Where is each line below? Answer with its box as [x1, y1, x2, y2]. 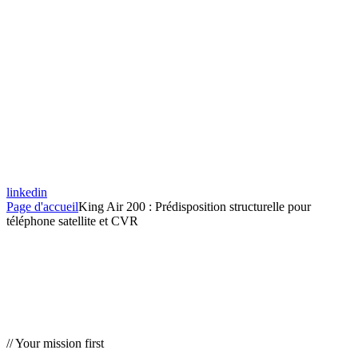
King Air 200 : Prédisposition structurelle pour [78, 200, 311, 214]
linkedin [6, 185, 47, 200]
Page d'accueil [6, 200, 78, 214]
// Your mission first [6, 336, 104, 350]
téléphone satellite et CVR [6, 214, 138, 229]
